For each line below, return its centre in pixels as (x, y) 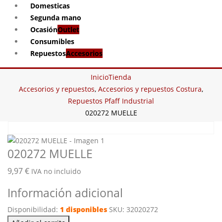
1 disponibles (83, 210)
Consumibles (52, 41)
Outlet (68, 29)
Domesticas (50, 6)
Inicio (100, 77)
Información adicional (65, 193)
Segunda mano (56, 18)
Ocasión (44, 29)
